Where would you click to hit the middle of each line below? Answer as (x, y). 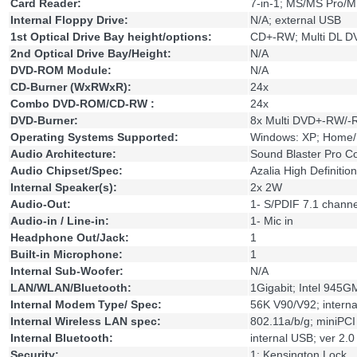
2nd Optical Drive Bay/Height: (91, 54)
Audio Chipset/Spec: (67, 171)
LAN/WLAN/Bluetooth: (71, 288)
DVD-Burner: (44, 121)
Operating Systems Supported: (94, 137)
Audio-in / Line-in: (60, 221)
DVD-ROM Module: (61, 71)
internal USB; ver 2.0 (302, 338)
